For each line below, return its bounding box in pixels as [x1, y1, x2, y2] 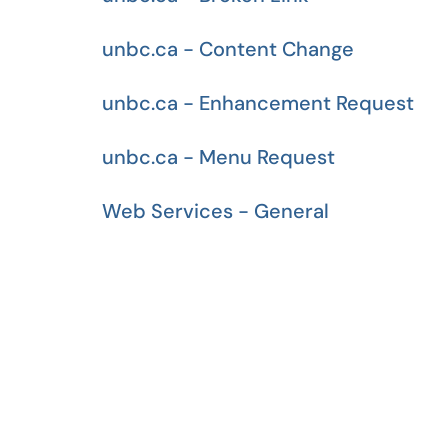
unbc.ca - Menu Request [102, 144, 335, 170]
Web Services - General [102, 198, 329, 224]
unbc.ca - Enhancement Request [102, 90, 414, 116]
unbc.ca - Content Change [102, 36, 354, 62]
